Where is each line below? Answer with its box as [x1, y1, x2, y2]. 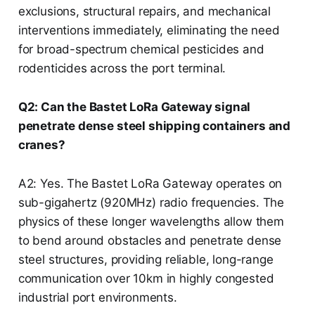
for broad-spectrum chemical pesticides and [18, 41, 264, 56]
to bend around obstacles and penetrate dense [18, 233, 282, 247]
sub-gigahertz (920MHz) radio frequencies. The [18, 195, 285, 210]
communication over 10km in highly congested [18, 271, 274, 285]
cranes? [18, 137, 65, 152]
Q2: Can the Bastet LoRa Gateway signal [18, 99, 251, 114]
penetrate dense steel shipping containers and [18, 118, 291, 133]
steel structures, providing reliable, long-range [18, 252, 274, 266]
